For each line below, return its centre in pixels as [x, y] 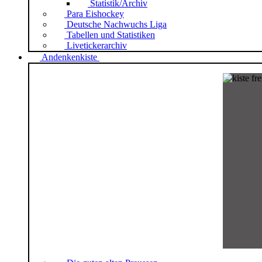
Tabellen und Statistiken [111, 35]
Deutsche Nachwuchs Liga [117, 25]
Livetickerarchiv [97, 46]
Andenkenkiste [69, 57]
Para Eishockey [95, 14]
